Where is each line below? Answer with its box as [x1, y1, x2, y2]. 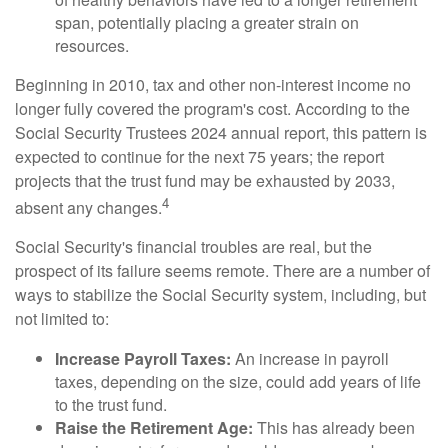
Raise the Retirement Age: [55, 415, 253, 439]
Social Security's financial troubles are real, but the [15, 234, 372, 258]
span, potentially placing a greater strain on [55, 10, 359, 34]
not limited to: [15, 306, 109, 330]
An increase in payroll [231, 346, 389, 370]
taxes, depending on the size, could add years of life [55, 369, 421, 393]
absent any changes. [15, 195, 162, 219]
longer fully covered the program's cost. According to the [15, 96, 410, 120]
